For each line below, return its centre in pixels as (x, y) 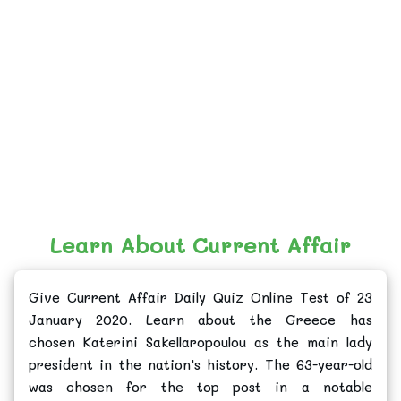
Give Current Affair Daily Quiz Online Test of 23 (200, 297)
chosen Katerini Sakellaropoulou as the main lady (200, 341)
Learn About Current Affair (200, 244)
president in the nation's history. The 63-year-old (200, 364)
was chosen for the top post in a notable (200, 386)
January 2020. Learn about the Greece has (200, 319)
